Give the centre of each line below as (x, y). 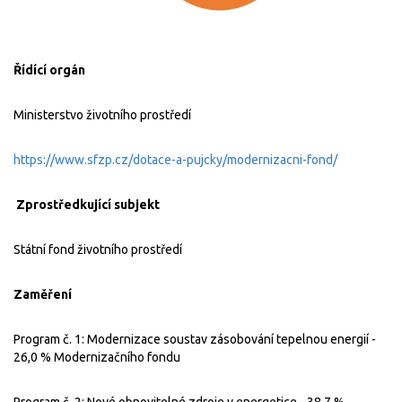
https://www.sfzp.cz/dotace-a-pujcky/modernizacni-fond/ (175, 159)
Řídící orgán (53, 70)
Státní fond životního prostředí (98, 249)
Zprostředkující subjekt (88, 204)
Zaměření (49, 294)
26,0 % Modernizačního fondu (97, 357)
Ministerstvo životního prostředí (102, 114)
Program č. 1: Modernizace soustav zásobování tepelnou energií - (195, 339)
